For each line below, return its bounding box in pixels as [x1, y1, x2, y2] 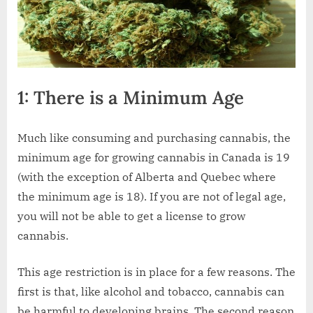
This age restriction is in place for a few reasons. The [17, 265, 296, 279]
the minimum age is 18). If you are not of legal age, [17, 189, 286, 204]
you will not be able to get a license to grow [17, 209, 245, 224]
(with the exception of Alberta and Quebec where [17, 170, 276, 184]
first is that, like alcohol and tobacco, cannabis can [17, 284, 284, 299]
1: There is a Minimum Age [17, 86, 244, 110]
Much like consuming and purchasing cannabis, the [17, 131, 291, 145]
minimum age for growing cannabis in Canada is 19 [17, 150, 290, 165]
